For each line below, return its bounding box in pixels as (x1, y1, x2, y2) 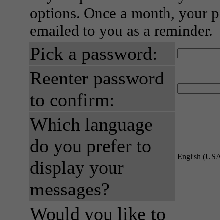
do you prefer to (30, 136, 151, 156)
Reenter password (30, 68, 164, 88)
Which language (30, 114, 153, 135)
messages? (30, 179, 110, 199)
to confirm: (30, 89, 115, 110)
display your (30, 157, 124, 178)
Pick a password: (30, 43, 158, 64)
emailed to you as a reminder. (30, 22, 213, 39)
